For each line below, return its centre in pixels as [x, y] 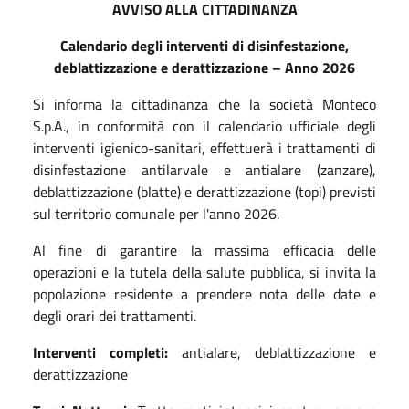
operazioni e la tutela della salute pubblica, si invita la [204, 272]
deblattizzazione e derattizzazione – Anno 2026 [204, 67]
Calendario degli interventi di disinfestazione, [204, 45]
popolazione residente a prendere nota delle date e [204, 294]
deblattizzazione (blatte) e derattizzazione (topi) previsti [204, 191]
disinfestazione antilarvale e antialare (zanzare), [204, 169]
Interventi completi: [107, 352]
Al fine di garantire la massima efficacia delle [204, 250]
